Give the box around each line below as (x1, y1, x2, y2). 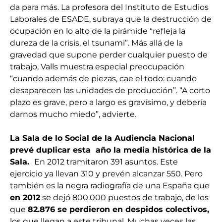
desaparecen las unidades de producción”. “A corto (10, 86, 210, 96)
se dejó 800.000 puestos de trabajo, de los (40, 193, 209, 203)
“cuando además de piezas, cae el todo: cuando (10, 74, 197, 84)
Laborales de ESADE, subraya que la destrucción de (10, 14, 212, 24)
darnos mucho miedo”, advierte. (10, 110, 136, 119)
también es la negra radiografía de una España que (10, 181, 210, 191)
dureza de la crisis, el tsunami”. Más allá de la (10, 38, 183, 48)
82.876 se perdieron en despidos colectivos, (28, 205, 209, 215)
